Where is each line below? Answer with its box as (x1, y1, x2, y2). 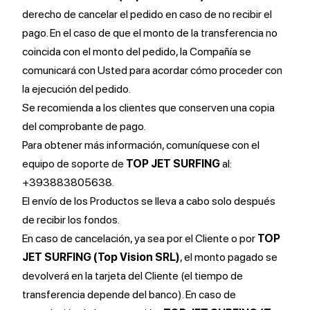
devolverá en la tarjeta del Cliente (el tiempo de (22, 269, 243, 282)
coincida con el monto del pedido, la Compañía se (22, 45, 251, 58)
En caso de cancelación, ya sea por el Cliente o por (22, 232, 257, 245)
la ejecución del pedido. (22, 82, 131, 95)
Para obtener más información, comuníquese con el (22, 138, 259, 152)
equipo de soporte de (22, 157, 126, 170)
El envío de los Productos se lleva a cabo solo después (22, 194, 275, 208)
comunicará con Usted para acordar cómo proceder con (22, 64, 282, 77)
